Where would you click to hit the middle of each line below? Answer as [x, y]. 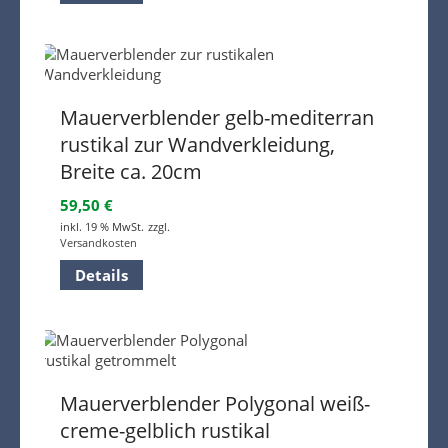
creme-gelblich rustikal [165, 431]
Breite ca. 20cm [131, 172]
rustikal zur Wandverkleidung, [197, 145]
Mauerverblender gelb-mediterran [217, 118]
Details [101, 275]
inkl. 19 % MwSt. [102, 227]
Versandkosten [98, 243]
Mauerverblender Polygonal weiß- [215, 404]
